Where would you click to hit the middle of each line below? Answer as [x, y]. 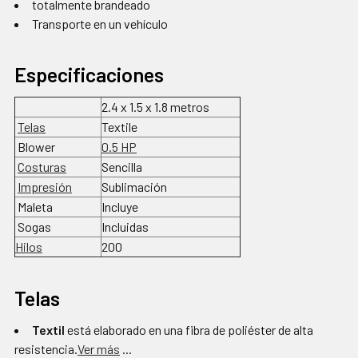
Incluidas [125, 227]
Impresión [45, 187]
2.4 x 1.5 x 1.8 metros [155, 107]
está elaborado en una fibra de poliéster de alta [189, 330]
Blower [35, 147]
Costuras [42, 167]
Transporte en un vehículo [100, 24]
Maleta [34, 207]
